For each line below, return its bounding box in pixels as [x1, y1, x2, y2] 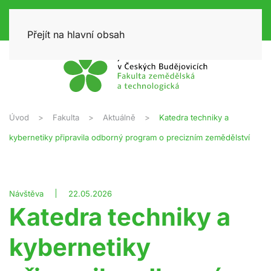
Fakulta [53, 112, 79, 122]
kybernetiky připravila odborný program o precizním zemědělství [9, 132, 250, 142]
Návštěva [9, 188, 44, 198]
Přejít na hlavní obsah [27, 28, 125, 41]
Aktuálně [103, 112, 135, 122]
